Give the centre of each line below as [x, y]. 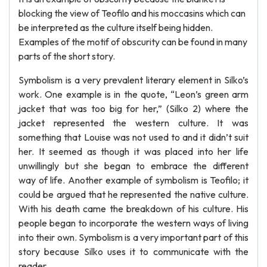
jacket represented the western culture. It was [133, 123]
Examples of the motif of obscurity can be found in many [133, 42]
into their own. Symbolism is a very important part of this [133, 237]
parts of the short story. [67, 56]
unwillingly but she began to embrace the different [133, 166]
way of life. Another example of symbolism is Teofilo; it [133, 180]
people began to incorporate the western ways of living [133, 223]
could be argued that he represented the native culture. [133, 194]
